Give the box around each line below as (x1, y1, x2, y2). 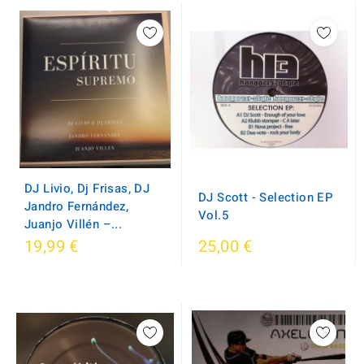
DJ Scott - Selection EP (198, 188, 334, 206)
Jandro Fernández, (24, 197, 129, 215)
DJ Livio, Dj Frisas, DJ (24, 180, 150, 197)
